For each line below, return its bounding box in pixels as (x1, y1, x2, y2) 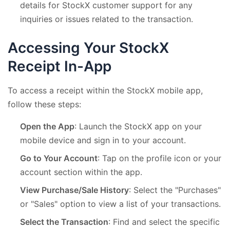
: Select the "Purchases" (129, 184, 221, 195)
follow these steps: (8, 99, 81, 109)
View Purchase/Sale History (20, 184, 129, 195)
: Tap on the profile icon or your (98, 152, 221, 163)
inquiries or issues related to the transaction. (20, 13, 193, 24)
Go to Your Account (20, 152, 98, 163)
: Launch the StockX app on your (74, 121, 202, 131)
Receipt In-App (8, 57, 111, 75)
